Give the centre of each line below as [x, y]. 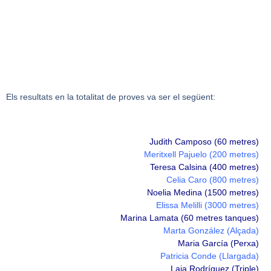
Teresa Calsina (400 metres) [204, 167]
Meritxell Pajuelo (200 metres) [201, 154]
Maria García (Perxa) [218, 243]
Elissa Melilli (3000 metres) [207, 205]
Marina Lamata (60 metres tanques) [190, 217]
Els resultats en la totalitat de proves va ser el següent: [111, 97]
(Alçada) [242, 230]
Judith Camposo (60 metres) [204, 141]
